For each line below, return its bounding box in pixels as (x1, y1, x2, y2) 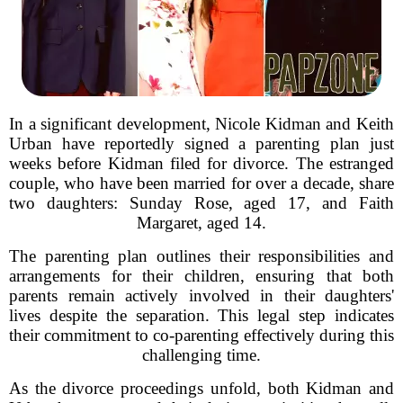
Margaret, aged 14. (137, 213, 266, 232)
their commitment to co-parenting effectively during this (9, 326, 394, 345)
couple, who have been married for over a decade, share (9, 174, 394, 193)
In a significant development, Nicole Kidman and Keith (9, 114, 394, 133)
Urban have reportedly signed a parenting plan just (9, 134, 394, 153)
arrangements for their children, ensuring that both (9, 266, 394, 285)
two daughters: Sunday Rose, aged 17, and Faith (9, 193, 394, 212)
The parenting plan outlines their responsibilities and (9, 246, 394, 265)
